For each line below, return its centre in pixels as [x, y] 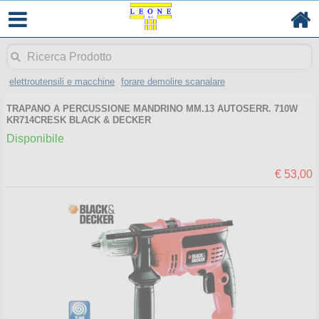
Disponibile [35, 139]
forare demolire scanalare [173, 81]
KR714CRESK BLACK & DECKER [78, 120]
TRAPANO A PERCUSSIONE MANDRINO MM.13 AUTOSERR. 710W [152, 108]
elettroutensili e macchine [62, 81]
